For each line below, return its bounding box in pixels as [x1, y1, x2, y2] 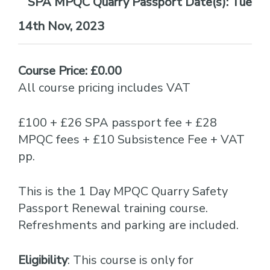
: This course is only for [67, 252, 193, 268]
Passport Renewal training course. [18, 200, 208, 216]
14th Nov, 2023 [18, 18, 104, 34]
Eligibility [18, 252, 67, 268]
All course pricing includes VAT [18, 80, 190, 96]
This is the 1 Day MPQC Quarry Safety [18, 183, 228, 199]
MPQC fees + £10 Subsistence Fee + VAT [18, 131, 245, 148]
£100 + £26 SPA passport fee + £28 [18, 115, 217, 131]
